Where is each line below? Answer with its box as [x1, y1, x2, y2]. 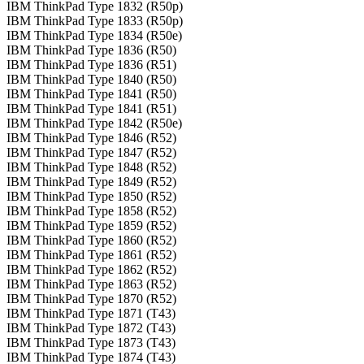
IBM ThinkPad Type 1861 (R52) [6, 248, 176, 262]
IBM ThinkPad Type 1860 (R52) [6, 233, 176, 248]
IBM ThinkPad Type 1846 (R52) [6, 131, 176, 145]
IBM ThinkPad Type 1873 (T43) [6, 336, 175, 350]
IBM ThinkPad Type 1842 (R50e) [6, 116, 182, 131]
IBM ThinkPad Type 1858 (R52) [6, 204, 176, 219]
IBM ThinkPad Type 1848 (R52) [6, 160, 176, 175]
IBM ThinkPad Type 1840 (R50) [6, 72, 176, 87]
